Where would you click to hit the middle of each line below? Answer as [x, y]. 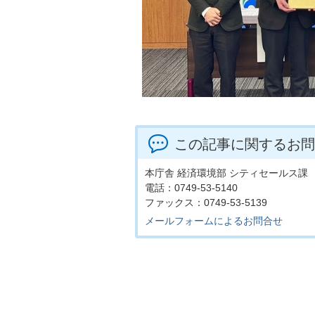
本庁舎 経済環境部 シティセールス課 [226, 173]
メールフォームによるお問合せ [214, 221]
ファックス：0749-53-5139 [206, 202]
